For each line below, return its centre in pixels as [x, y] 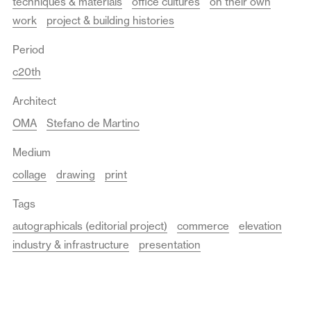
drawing [76, 174]
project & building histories [110, 20]
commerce [203, 226]
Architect [34, 101]
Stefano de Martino [93, 123]
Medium [32, 152]
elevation [260, 226]
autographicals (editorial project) [90, 226]
